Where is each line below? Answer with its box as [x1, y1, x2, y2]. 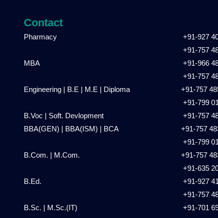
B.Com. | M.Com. [24, 151, 80, 160]
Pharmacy [24, 33, 57, 41]
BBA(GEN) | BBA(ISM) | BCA [24, 125, 119, 133]
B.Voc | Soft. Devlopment [24, 111, 104, 120]
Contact [24, 17, 63, 29]
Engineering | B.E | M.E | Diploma [24, 85, 130, 94]
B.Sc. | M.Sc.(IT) [24, 203, 77, 212]
